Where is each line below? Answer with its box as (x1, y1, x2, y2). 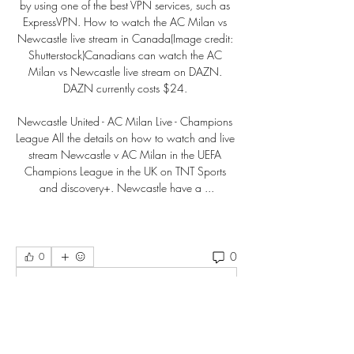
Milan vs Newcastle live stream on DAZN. (28, 63, 222, 79)
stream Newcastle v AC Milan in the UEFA (28, 146, 221, 162)
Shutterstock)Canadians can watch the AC (28, 47, 222, 62)
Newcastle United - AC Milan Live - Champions (17, 113, 232, 129)
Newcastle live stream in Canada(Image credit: (17, 30, 233, 46)
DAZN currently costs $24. (62, 80, 190, 96)
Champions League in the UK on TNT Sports (24, 163, 226, 179)
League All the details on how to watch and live (16, 130, 235, 145)
